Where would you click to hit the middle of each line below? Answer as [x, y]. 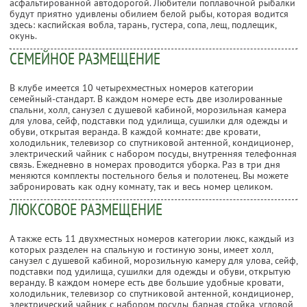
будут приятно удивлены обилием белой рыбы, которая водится [149, 13]
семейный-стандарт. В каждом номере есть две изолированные [146, 98]
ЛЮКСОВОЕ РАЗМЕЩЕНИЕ [86, 209]
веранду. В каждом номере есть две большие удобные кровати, [146, 282]
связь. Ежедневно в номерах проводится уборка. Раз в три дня [145, 164]
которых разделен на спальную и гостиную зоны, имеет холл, [141, 249]
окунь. [23, 35]
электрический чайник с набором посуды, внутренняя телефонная [153, 153]
